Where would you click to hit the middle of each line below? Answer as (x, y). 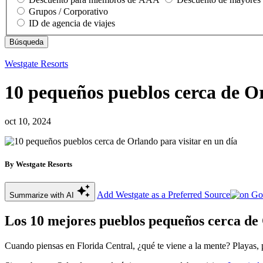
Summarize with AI (43, 195)
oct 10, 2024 (28, 121)
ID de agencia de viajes (72, 23)
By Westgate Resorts (38, 164)
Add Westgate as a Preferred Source (163, 194)
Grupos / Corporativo (68, 11)
